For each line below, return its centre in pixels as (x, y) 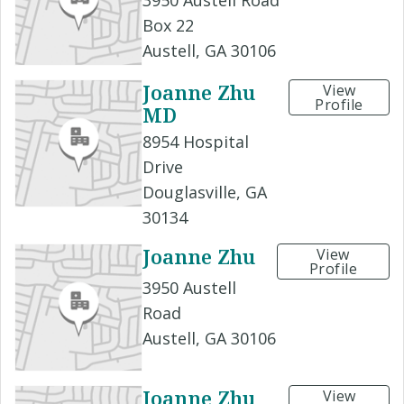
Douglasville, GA (205, 193)
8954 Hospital (196, 142)
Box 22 (168, 26)
